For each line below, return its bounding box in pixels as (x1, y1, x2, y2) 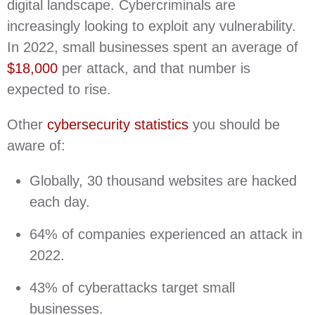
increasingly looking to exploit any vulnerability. (7, 18, 296, 34)
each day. (30, 194, 90, 210)
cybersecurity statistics (47, 117, 188, 132)
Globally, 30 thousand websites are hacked (30, 173, 297, 188)
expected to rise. (7, 82, 115, 97)
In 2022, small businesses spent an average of (7, 39, 298, 55)
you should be (188, 117, 280, 132)
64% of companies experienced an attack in (30, 226, 302, 242)
